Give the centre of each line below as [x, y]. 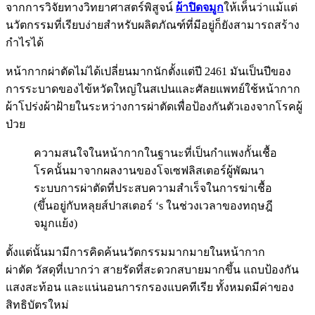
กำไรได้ [25, 42]
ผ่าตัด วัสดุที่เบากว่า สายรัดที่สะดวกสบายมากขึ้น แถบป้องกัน [152, 269]
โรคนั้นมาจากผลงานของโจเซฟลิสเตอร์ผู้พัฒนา [149, 170]
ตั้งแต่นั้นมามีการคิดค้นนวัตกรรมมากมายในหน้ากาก [135, 252]
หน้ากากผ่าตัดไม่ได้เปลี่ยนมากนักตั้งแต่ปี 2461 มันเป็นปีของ [148, 71]
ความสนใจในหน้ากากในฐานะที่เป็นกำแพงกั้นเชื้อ [155, 153]
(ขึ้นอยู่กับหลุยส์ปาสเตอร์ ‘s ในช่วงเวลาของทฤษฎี [153, 205]
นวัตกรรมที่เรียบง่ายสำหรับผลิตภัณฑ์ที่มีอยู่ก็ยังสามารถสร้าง [153, 25]
